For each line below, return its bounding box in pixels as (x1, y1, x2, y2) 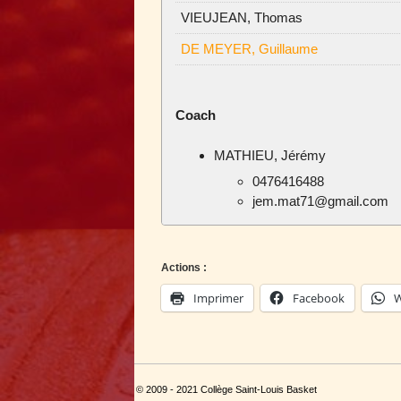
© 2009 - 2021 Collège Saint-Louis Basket (135, 384, 317, 396)
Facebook (292, 290, 345, 307)
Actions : (160, 261, 207, 275)
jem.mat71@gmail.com (252, 193, 388, 209)
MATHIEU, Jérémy (213, 147, 326, 163)
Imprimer (192, 290, 243, 307)
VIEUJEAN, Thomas (180, 9, 303, 25)
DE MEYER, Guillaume (180, 40, 318, 56)
